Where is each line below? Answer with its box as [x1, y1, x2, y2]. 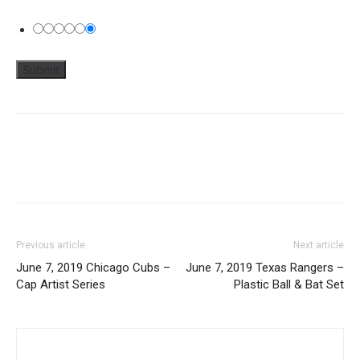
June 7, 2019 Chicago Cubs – [16, 260, 170, 275]
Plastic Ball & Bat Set [234, 277, 344, 292]
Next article [293, 239, 344, 251]
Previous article [16, 239, 85, 251]
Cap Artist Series [16, 277, 105, 292]
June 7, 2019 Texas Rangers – [186, 260, 344, 275]
